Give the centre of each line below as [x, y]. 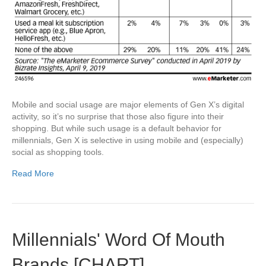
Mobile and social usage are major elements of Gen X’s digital [128, 105]
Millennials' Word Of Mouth [118, 240]
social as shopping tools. [58, 152]
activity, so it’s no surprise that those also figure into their [118, 117]
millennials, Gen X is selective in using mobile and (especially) [128, 140]
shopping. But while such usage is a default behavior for [117, 129]
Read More [33, 174]
